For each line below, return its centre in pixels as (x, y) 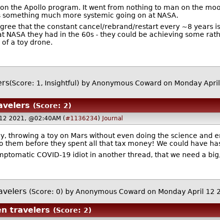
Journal (112, 119)
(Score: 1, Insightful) (44, 83)
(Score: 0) (46, 192)
